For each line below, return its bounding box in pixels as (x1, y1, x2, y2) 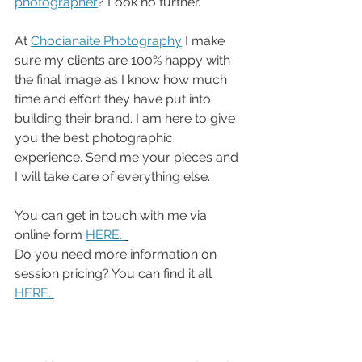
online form (15, 227, 86, 242)
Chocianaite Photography (31, 33, 182, 48)
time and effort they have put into (15, 91, 214, 107)
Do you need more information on (15, 246, 220, 262)
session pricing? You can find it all (15, 266, 215, 281)
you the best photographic (15, 130, 176, 145)
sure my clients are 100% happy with (15, 53, 234, 68)
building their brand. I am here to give (15, 111, 238, 126)
